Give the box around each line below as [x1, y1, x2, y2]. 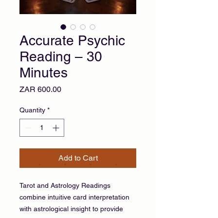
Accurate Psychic [19, 32, 125, 48]
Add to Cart [58, 153, 98, 163]
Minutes [19, 64, 68, 80]
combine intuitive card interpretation [19, 193, 129, 201]
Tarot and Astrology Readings [19, 181, 110, 189]
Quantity [19, 106, 45, 114]
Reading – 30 [19, 48, 102, 64]
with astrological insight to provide [19, 204, 123, 213]
